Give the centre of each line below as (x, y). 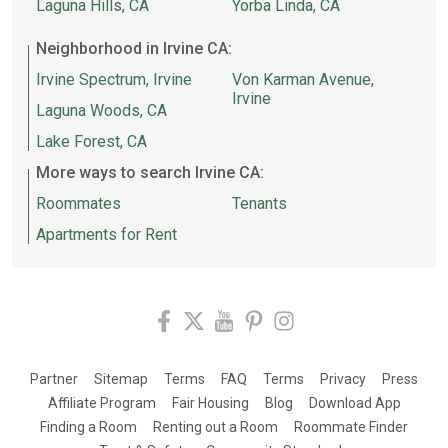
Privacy (343, 379)
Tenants (259, 203)
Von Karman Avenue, (303, 79)
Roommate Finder (351, 427)
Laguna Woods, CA (101, 110)
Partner (54, 379)
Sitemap (121, 379)
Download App (354, 403)
